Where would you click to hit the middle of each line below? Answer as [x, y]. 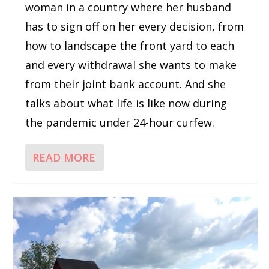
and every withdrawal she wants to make [131, 65]
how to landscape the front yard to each [130, 45]
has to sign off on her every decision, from [135, 26]
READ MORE [64, 157]
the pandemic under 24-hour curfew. [120, 122]
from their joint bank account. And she [126, 84]
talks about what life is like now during [126, 103]
